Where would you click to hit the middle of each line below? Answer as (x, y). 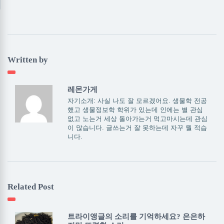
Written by (28, 60)
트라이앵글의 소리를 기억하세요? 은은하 (136, 216)
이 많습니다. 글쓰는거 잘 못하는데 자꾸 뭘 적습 (137, 128)
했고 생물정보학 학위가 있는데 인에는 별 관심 (135, 110)
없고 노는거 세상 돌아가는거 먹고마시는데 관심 (137, 119)
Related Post (31, 187)
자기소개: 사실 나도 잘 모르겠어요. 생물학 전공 (137, 101)
